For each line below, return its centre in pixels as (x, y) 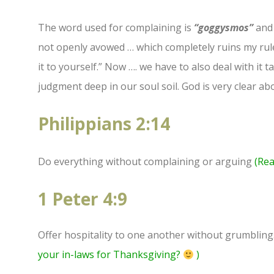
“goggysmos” (224, 28)
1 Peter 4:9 (83, 199)
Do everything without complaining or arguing (146, 162)
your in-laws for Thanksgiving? (110, 255)
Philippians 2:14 (104, 124)
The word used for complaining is (116, 28)
